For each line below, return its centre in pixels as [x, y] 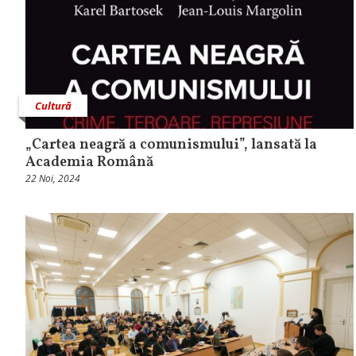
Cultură [53, 105]
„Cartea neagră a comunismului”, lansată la [171, 145]
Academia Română [89, 162]
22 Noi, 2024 [53, 178]
